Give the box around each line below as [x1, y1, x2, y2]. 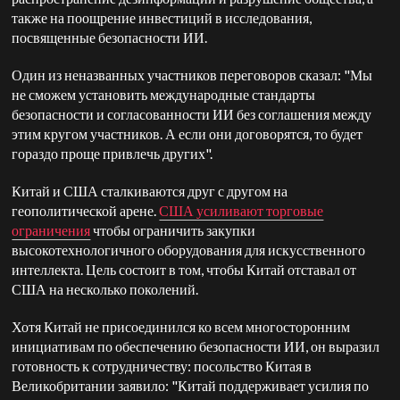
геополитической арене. [12, 202, 160, 219]
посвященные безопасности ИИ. [12, 29, 208, 46]
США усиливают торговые [159, 202, 324, 219]
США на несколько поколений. [12, 280, 199, 297]
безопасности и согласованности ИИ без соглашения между [12, 105, 372, 122]
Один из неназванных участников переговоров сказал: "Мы [12, 66, 373, 83]
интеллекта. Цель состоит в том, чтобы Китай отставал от [12, 261, 357, 278]
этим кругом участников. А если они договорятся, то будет [12, 125, 363, 142]
